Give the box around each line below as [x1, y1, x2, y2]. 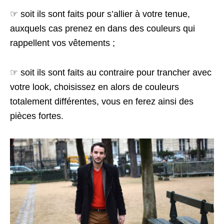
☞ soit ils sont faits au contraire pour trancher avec [10, 67, 211, 78]
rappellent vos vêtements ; [10, 38, 115, 48]
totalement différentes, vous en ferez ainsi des [10, 96, 193, 107]
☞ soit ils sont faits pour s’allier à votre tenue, [10, 9, 190, 19]
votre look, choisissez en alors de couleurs [10, 82, 179, 92]
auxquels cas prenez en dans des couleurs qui [10, 23, 195, 34]
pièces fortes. [10, 111, 63, 121]
